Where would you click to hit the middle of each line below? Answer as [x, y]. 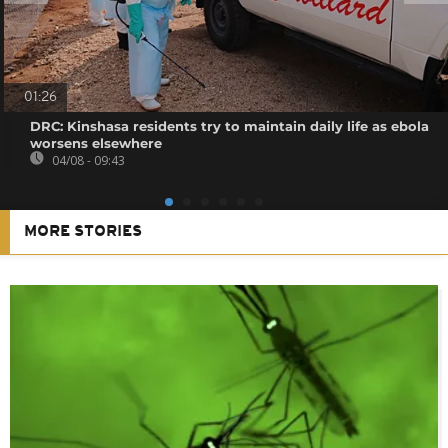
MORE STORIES [83, 231]
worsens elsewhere [96, 142]
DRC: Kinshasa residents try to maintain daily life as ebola [230, 125]
